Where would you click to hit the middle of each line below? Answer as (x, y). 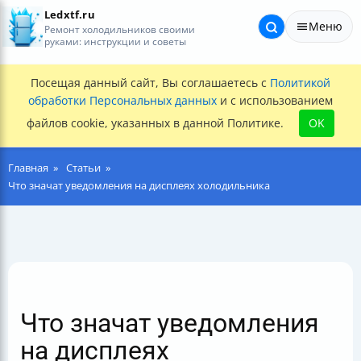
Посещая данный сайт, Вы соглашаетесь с (150, 83)
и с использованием (275, 100)
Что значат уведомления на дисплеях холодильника (139, 185)
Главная (28, 168)
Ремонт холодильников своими (120, 29)
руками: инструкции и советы (115, 41)
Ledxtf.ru (70, 14)
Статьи (83, 168)
